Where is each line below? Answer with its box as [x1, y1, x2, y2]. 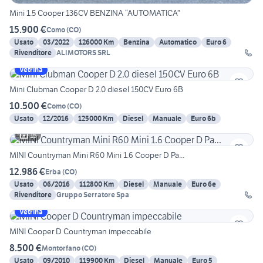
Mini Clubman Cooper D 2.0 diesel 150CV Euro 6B [9, 84, 183, 95]
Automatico [159, 38, 197, 47]
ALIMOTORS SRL [56, 48, 110, 58]
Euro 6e [191, 180, 216, 189]
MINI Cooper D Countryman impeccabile [9, 226, 151, 237]
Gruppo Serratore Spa [56, 190, 129, 200]
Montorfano [42, 243, 80, 252]
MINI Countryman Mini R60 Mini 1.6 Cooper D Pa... [9, 150, 184, 161]
